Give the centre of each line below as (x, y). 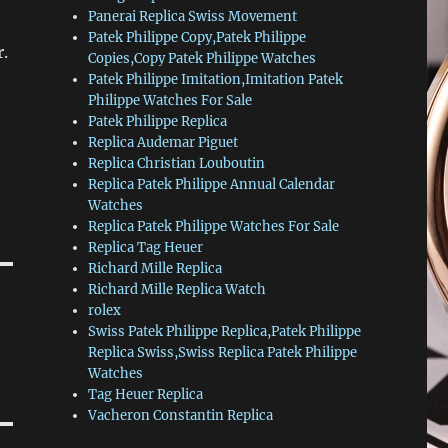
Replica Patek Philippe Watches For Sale (214, 226)
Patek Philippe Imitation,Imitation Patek (216, 79)
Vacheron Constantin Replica (181, 415)
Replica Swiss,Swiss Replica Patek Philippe (223, 352)
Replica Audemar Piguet (163, 142)
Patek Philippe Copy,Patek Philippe (197, 37)
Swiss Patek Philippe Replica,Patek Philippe (225, 331)
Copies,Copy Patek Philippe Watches (202, 58)
